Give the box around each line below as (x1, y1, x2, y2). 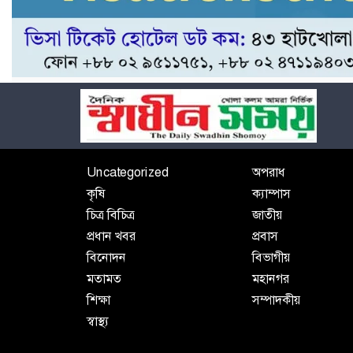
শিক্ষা (87, 291, 110, 308)
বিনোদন (87, 248, 126, 266)
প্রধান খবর (87, 227, 136, 244)
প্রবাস (251, 227, 278, 244)
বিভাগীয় (251, 248, 291, 266)
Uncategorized (87, 163, 169, 180)
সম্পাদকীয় (251, 291, 301, 308)
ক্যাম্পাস (251, 184, 291, 202)
